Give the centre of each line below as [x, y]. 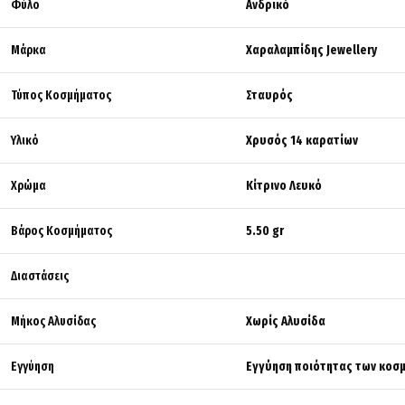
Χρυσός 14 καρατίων [302, 140]
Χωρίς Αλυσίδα [286, 321]
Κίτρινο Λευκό [284, 185]
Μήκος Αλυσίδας [53, 321]
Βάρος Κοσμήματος [61, 231]
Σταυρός [269, 95]
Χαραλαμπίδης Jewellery [311, 50]
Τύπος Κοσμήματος [61, 95]
